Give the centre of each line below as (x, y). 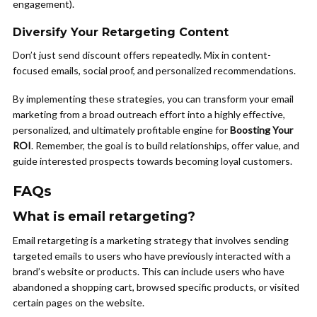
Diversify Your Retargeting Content (121, 33)
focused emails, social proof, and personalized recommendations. (154, 71)
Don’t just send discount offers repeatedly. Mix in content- (142, 55)
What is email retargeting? (104, 217)
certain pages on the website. (79, 303)
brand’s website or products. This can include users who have (149, 272)
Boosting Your (261, 130)
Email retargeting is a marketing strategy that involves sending (151, 241)
